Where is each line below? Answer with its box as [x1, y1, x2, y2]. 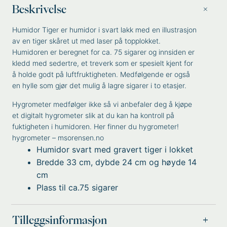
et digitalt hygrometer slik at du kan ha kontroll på [12, 111, 175, 120]
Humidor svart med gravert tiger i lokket [36, 144, 194, 155]
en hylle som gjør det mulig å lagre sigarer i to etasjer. [12, 81, 187, 90]
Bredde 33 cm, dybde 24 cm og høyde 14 [36, 157, 197, 167]
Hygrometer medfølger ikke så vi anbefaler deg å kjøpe [12, 100, 193, 108]
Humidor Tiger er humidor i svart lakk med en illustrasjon [12, 25, 197, 34]
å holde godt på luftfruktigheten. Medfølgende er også [12, 70, 191, 79]
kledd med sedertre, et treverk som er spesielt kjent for [12, 59, 194, 67]
